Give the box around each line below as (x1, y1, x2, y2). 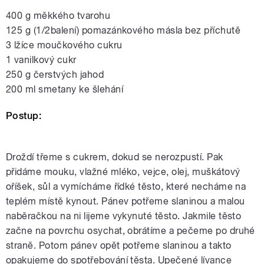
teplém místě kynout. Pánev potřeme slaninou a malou (6, 196, 245, 207)
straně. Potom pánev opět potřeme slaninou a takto (6, 240, 232, 252)
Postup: (6, 110, 42, 122)
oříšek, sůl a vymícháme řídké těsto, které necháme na (6, 181, 246, 193)
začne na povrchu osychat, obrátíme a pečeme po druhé (6, 225, 255, 237)
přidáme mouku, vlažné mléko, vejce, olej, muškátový (6, 166, 240, 178)
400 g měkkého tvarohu (6, 10, 111, 22)
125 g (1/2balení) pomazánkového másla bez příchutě (6, 25, 240, 37)
